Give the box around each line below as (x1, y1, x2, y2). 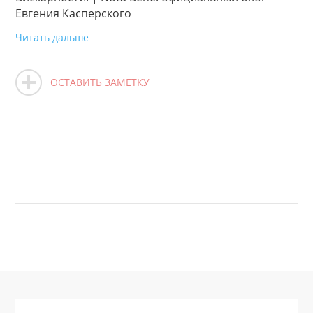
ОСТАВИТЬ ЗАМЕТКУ (50, 75, 150, 89)
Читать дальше (15, 30, 89, 44)
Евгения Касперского (15, 5, 132, 21)
